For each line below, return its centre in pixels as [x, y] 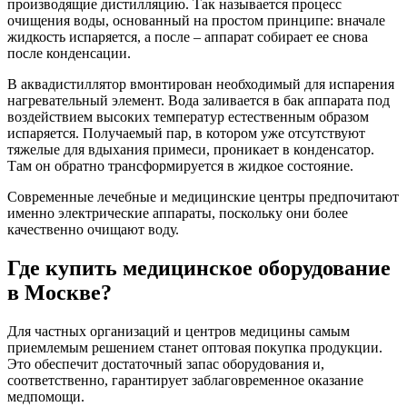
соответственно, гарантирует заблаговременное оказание [185, 380]
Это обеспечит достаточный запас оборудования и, [166, 363]
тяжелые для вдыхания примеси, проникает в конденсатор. [191, 149]
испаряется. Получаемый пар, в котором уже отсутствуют [186, 133]
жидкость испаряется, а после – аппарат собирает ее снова [188, 36]
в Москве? [60, 292]
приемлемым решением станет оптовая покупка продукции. [195, 347]
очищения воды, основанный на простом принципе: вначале [196, 20]
